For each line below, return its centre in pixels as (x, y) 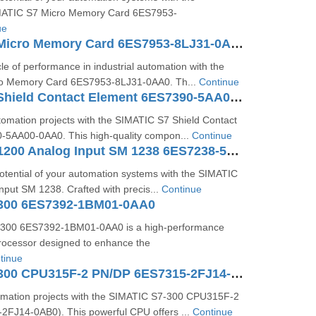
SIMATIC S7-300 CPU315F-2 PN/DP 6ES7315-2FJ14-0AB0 (237, 274)
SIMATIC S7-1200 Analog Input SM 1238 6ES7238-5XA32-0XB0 (232, 151)
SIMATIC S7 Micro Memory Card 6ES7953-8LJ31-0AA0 (237, 44)
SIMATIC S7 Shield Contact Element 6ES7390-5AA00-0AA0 (236, 97)
